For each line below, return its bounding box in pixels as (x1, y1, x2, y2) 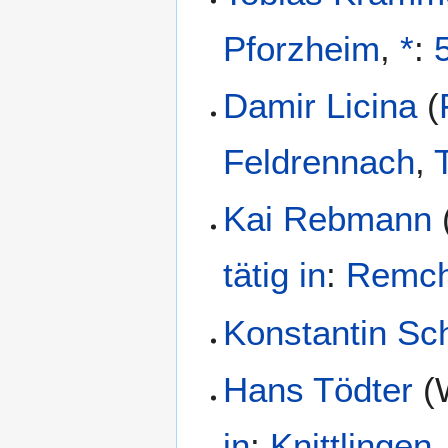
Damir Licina (223, 86, 418, 126)
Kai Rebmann (223, 199, 433, 239)
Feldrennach (223, 142, 416, 182)
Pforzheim (223, 28, 381, 68)
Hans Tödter (223, 370, 414, 410)
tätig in (223, 255, 327, 295)
